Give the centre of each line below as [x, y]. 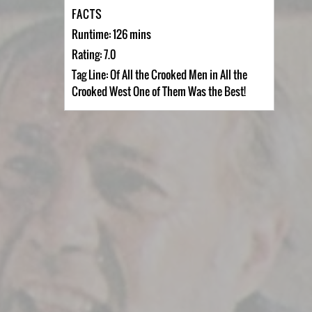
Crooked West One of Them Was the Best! [158, 91]
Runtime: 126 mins [111, 34]
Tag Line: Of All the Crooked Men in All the [159, 75]
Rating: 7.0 [94, 54]
